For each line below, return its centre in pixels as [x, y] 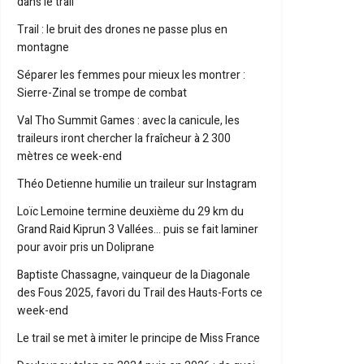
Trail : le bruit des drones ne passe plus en [122, 30]
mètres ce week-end [69, 156]
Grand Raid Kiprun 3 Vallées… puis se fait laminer [138, 230]
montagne [43, 48]
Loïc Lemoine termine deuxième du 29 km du [130, 212]
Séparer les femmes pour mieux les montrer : [131, 75]
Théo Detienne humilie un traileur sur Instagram [137, 184]
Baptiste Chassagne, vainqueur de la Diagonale [134, 275]
